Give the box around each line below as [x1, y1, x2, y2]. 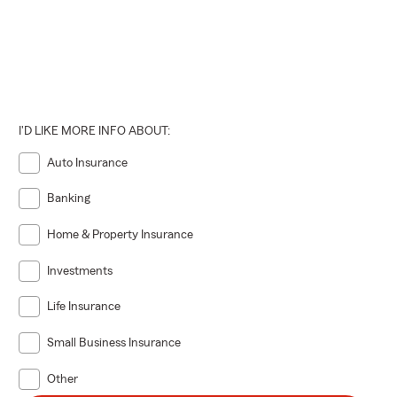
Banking [47, 192, 91, 206]
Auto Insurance [47, 156, 128, 169]
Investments [47, 264, 113, 277]
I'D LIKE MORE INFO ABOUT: [19, 124, 171, 137]
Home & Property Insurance [47, 228, 194, 241]
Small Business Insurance [47, 336, 182, 349]
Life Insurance [47, 300, 121, 314]
